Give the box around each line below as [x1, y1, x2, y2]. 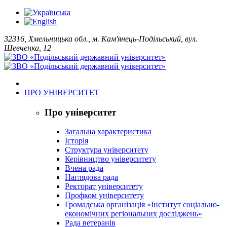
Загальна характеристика [65, 127, 152, 136]
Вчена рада [65, 164, 103, 173]
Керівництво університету [65, 155, 156, 164]
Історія [65, 136, 88, 145]
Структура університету [65, 145, 148, 155]
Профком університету [65, 191, 144, 200]
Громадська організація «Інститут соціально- [65, 200, 219, 209]
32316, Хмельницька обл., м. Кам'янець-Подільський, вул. [4, 34, 198, 43]
